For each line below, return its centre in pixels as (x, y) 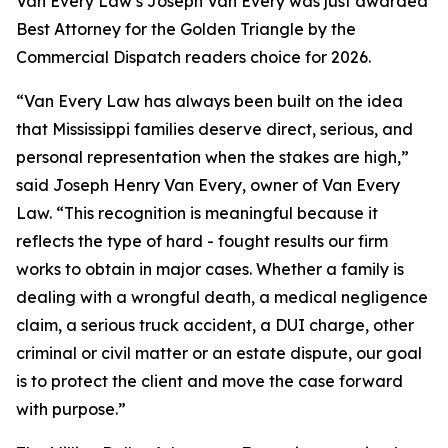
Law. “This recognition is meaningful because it (197, 213)
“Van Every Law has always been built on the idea (209, 101)
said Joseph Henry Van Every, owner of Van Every (208, 185)
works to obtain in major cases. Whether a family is (210, 269)
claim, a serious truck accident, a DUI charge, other (215, 325)
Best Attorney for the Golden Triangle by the (186, 29)
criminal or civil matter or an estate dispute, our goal (219, 353)
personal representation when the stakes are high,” (212, 157)
